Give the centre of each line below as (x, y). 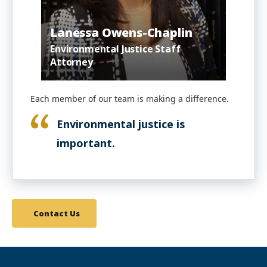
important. (87, 143)
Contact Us (57, 213)
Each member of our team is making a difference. (131, 98)
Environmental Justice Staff (115, 49)
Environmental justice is (121, 124)
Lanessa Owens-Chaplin (121, 32)
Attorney (72, 62)
